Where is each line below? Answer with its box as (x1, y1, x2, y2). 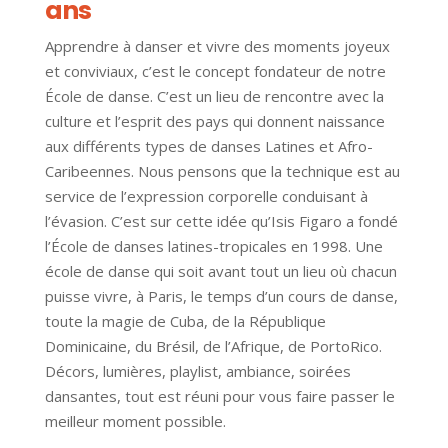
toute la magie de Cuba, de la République (44, 310, 326, 331)
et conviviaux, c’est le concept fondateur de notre (44, 60, 386, 81)
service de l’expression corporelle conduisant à (44, 185, 368, 206)
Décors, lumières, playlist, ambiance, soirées (44, 360, 351, 381)
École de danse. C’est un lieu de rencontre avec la (44, 85, 384, 106)
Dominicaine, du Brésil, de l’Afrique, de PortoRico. (44, 335, 382, 356)
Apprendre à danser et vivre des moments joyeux (44, 35, 390, 56)
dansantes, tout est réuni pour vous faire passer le (44, 385, 395, 406)
